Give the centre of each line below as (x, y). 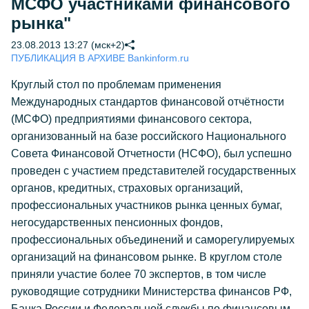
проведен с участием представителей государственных (153, 171)
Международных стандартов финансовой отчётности (148, 102)
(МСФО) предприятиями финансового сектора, (131, 119)
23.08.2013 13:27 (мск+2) (68, 45)
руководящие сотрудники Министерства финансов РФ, (151, 291)
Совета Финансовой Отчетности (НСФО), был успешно (151, 153)
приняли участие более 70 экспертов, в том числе (139, 274)
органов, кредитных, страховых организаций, (127, 188)
